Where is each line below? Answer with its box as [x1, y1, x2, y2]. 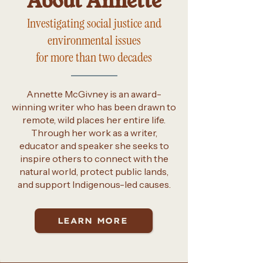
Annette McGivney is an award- [26, 88, 161, 100]
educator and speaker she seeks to [19, 140, 169, 151]
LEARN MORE [57, 215, 128, 226]
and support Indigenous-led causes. [17, 178, 171, 190]
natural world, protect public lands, [19, 166, 168, 177]
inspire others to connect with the [19, 153, 168, 164]
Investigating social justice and [26, 15, 161, 32]
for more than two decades [36, 49, 152, 66]
